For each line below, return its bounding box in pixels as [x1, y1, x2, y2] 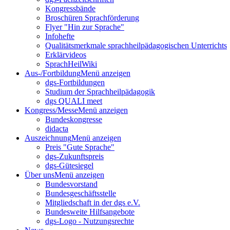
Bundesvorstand [45, 180, 98, 188]
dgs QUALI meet [45, 97, 102, 105]
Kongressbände [45, 4, 95, 13]
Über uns [25, 170, 54, 179]
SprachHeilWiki [45, 60, 97, 68]
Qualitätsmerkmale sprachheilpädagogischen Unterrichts [45, 41, 227, 50]
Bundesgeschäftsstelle [45, 189, 116, 198]
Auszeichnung [25, 133, 71, 142]
